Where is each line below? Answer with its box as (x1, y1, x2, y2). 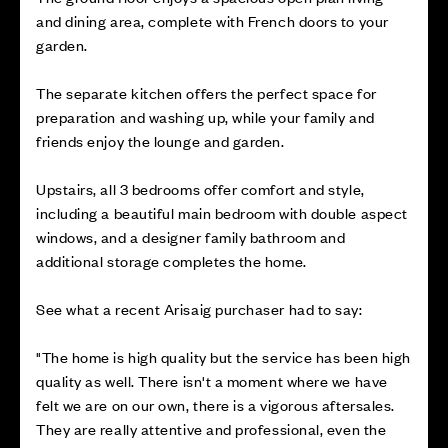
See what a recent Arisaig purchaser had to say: (36, 298, 363, 320)
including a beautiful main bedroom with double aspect (36, 202, 408, 224)
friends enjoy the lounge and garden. (36, 130, 285, 152)
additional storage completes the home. (36, 250, 307, 272)
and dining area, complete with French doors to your (36, 10, 389, 32)
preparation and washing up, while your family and (36, 106, 375, 128)
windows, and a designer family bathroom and (36, 226, 346, 248)
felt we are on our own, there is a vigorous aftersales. (36, 394, 395, 416)
